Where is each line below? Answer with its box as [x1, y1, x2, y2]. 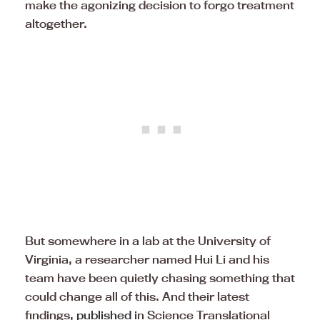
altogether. [25, 16, 87, 31]
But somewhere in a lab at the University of [25, 233, 271, 248]
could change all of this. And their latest [25, 289, 249, 304]
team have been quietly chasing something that [25, 270, 295, 285]
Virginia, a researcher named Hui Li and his [25, 251, 269, 266]
